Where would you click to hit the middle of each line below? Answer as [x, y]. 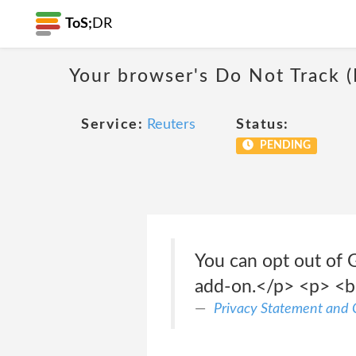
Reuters [171, 125]
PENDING [284, 145]
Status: [263, 125]
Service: [112, 125]
